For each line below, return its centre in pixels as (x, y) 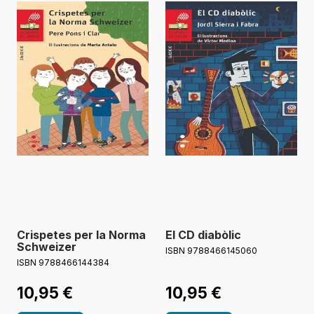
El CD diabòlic (203, 235)
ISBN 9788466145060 (211, 251)
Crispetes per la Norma (81, 235)
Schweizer (47, 247)
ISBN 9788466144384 (63, 263)
